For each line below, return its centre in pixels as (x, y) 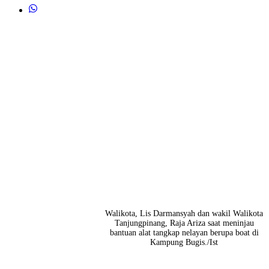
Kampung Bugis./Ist (184, 242)
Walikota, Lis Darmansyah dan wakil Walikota (184, 213)
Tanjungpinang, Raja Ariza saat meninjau (184, 223)
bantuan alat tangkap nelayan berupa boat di (184, 232)
